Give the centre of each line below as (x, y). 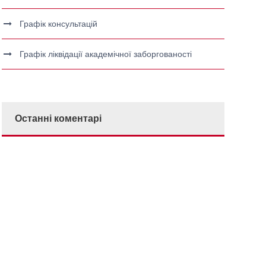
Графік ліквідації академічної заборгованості (106, 54)
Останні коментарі (58, 118)
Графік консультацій (59, 24)
